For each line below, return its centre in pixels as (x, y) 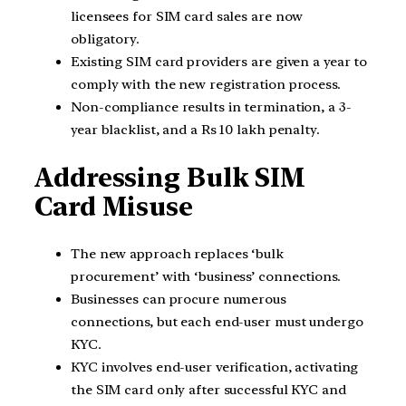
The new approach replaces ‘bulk (177, 253)
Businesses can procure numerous (179, 299)
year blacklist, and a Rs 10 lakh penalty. (195, 130)
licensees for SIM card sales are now (187, 17)
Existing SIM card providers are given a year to (219, 62)
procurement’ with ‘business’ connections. (206, 276)
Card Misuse (114, 206)
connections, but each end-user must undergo (217, 321)
